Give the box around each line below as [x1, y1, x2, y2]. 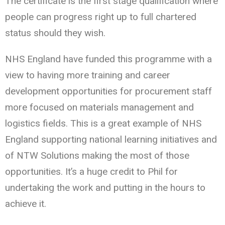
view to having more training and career [5, 69, 170, 81]
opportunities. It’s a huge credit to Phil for [5, 165, 178, 177]
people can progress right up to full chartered [5, 11, 196, 23]
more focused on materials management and [5, 101, 194, 113]
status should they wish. [5, 27, 108, 39]
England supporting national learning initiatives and [5, 133, 217, 145]
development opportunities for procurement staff [5, 85, 212, 97]
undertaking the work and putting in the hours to [5, 181, 205, 193]
